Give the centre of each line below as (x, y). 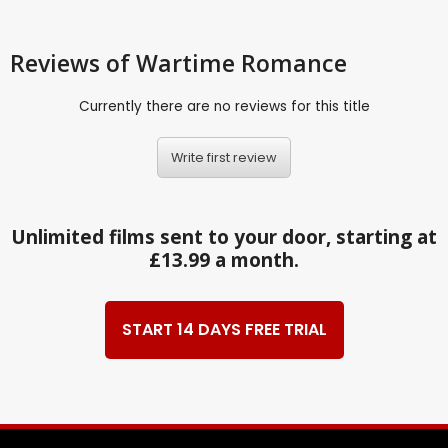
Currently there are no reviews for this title (224, 107)
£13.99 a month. (224, 259)
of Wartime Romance (226, 63)
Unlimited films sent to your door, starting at (224, 236)
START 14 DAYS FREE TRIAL (224, 330)
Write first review (224, 157)
